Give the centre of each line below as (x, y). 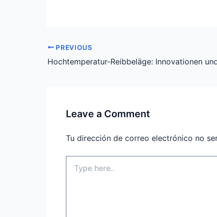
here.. (74, 170)
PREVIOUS (73, 47)
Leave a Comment (108, 114)
